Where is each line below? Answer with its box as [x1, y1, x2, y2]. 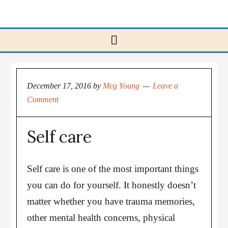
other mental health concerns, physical [27, 212, 176, 223]
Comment [27, 95, 59, 104]
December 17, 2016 [27, 81, 92, 90]
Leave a [153, 81, 179, 90]
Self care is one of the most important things [27, 163, 199, 174]
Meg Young [103, 81, 140, 90]
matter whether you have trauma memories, [27, 196, 195, 207]
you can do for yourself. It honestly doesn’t [27, 180, 196, 190]
